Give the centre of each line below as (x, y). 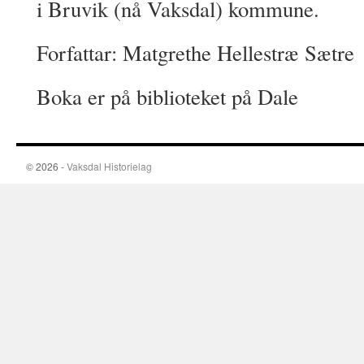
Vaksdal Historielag (109, 166)
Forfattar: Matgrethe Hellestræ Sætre (195, 52)
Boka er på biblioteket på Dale (167, 96)
